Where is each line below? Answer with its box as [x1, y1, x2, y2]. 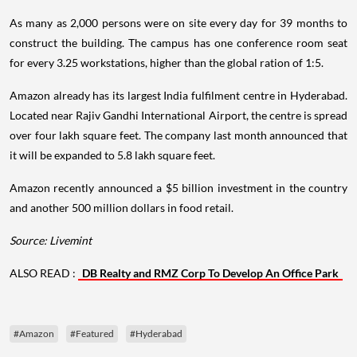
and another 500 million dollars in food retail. [10, 200, 233, 214]
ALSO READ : [10, 265, 78, 280]
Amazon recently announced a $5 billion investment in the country [10, 180, 347, 194]
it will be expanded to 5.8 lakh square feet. [10, 147, 215, 162]
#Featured [70, 327, 114, 339]
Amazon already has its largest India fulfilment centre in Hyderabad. [10, 88, 347, 102]
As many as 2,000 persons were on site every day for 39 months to [10, 15, 347, 29]
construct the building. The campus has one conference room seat [10, 35, 347, 49]
